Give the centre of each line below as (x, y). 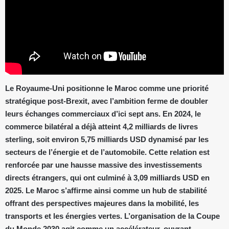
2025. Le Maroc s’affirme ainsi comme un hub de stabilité (106, 190)
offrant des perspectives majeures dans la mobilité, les (102, 203)
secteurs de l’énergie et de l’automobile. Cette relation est (107, 152)
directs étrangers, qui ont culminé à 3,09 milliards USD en (107, 178)
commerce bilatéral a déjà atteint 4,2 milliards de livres (101, 127)
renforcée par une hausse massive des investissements (104, 165)
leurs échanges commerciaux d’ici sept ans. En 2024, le (103, 114)
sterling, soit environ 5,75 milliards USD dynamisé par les (107, 139)
